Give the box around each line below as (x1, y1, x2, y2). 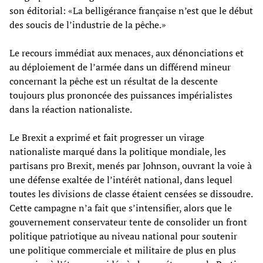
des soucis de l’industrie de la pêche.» (9, 18, 166, 31)
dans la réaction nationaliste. (9, 102, 132, 116)
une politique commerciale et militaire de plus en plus (9, 243, 236, 257)
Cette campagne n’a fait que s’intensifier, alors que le (9, 201, 232, 214)
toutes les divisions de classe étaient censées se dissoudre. (9, 187, 252, 200)
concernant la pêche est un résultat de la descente (9, 74, 218, 87)
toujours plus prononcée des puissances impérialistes (9, 88, 232, 102)
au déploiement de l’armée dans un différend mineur (9, 60, 231, 73)
